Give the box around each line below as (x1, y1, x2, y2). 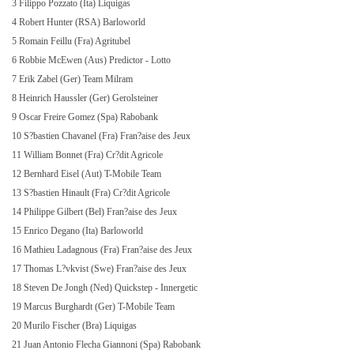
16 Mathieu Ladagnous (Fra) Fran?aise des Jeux (12, 244, 194, 255)
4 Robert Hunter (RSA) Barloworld (12, 17, 148, 28)
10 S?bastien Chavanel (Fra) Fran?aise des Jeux (12, 130, 193, 141)
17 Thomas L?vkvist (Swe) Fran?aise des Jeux (12, 263, 189, 274)
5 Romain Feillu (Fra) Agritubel (12, 36, 133, 47)
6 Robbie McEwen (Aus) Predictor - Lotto (12, 55, 173, 66)
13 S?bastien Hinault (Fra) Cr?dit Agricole (12, 187, 172, 198)
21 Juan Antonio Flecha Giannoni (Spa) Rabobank (12, 339, 203, 350)
